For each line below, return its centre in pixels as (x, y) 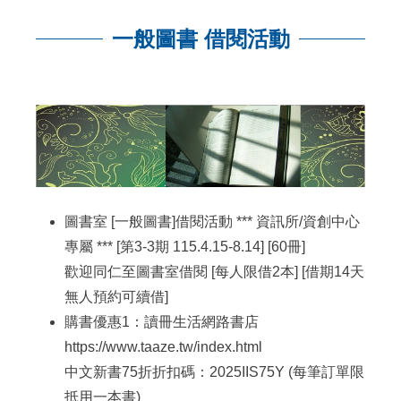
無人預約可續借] (117, 296)
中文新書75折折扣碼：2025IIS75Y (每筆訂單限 (215, 371)
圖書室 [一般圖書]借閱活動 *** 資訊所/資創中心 (213, 221)
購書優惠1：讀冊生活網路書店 (162, 321)
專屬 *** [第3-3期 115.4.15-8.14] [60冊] (185, 246)
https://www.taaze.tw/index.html (164, 346)
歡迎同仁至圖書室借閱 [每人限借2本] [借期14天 (215, 271)
